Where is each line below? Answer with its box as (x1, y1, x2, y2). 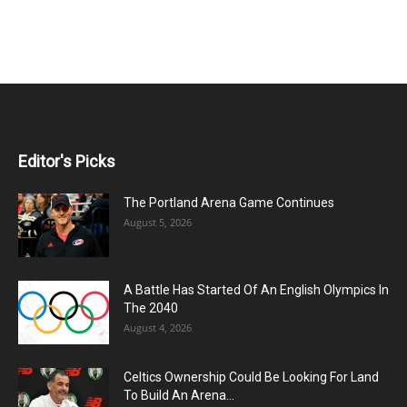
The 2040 (124, 301, 178, 315)
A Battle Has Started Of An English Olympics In (124, 283, 389, 297)
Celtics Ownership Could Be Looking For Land (124, 370, 379, 384)
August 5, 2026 (124, 215, 192, 229)
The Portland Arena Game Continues (124, 195, 334, 210)
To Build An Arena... (124, 388, 234, 402)
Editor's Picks (18, 152, 115, 171)
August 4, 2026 (124, 321, 192, 334)
